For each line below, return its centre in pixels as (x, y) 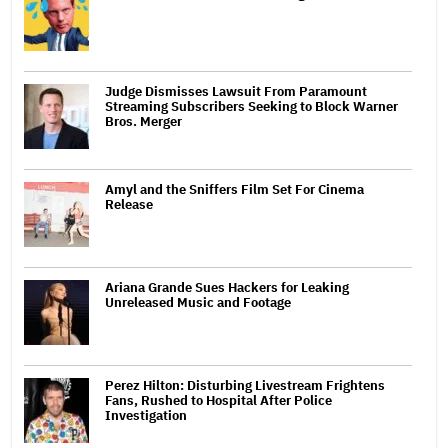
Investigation (146, 415)
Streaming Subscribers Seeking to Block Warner (251, 106)
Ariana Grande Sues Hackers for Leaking (227, 287)
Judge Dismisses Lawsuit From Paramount (236, 91)
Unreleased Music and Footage (198, 302)
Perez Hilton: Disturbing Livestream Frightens (245, 385)
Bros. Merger (143, 121)
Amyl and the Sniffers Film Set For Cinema (234, 189)
